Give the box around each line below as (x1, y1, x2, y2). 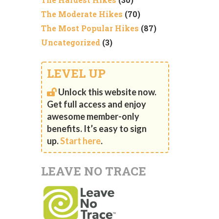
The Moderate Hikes (41, 9, 123, 20)
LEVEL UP (46, 66, 106, 82)
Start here (60, 135, 101, 146)
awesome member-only (46, 110, 139, 122)
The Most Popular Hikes (41, 23, 139, 34)
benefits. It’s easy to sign (46, 123, 147, 134)
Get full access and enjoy (46, 98, 146, 109)
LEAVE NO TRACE (41, 163, 146, 179)
